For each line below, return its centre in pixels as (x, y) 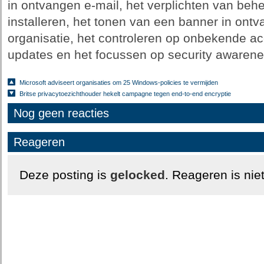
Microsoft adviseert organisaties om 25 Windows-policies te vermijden (118, 82)
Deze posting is (65, 175)
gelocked (137, 175)
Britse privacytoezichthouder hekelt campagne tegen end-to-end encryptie (125, 94)
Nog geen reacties (61, 113)
